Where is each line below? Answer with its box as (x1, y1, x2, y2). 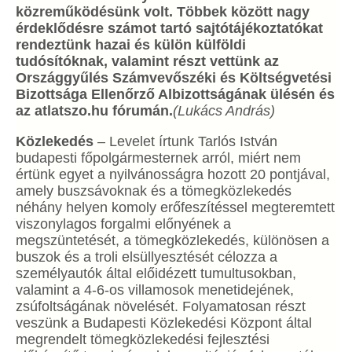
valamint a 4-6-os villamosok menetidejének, (16, 282, 294, 298)
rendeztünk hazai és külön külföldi (16, 37, 246, 53)
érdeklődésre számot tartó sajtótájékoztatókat (16, 20, 323, 36)
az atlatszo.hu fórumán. (16, 103, 173, 119)
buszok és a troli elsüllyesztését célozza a (16, 249, 277, 265)
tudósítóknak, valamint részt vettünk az (16, 53, 279, 69)
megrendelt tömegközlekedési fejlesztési (16, 332, 269, 347)
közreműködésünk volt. (16, 4, 177, 20)
